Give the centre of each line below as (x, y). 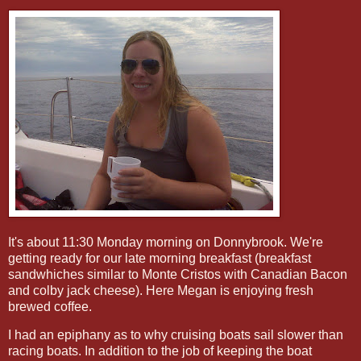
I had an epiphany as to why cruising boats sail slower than (176, 335)
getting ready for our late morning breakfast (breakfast (160, 258)
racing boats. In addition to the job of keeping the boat (160, 351)
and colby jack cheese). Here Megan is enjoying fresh (161, 290)
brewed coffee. (50, 306)
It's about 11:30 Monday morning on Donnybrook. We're (166, 242)
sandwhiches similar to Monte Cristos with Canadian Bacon (178, 274)
